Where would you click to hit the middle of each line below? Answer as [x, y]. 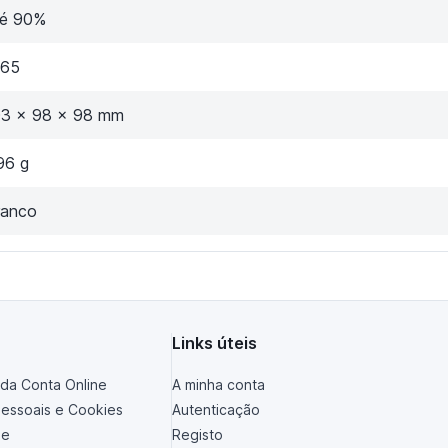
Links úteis [214, 342]
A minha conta [218, 384]
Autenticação [216, 409]
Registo [197, 434]
